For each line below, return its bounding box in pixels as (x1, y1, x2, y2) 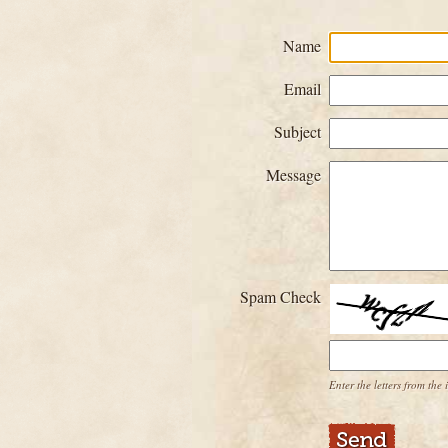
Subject (274, 121, 321, 142)
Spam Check (240, 286, 321, 307)
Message (266, 164, 321, 185)
